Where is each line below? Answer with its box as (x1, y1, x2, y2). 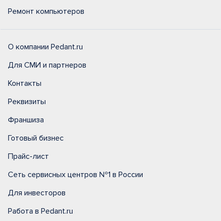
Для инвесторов (8, 188, 66, 198)
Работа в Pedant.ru (8, 206, 73, 216)
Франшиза (8, 115, 44, 125)
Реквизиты (8, 97, 46, 107)
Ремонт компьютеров (8, 6, 84, 16)
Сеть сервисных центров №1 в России (8, 170, 143, 180)
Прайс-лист (8, 151, 49, 161)
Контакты (8, 78, 41, 88)
